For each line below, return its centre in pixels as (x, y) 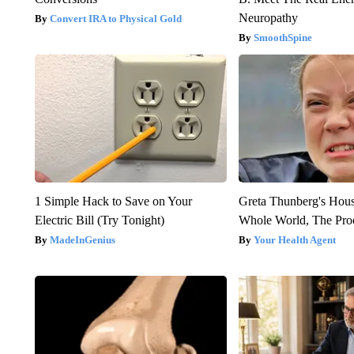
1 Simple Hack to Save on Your (113, 201)
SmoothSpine (283, 37)
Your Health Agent (295, 239)
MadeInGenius (82, 239)
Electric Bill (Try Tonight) (99, 220)
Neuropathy (269, 17)
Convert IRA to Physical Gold (115, 18)
